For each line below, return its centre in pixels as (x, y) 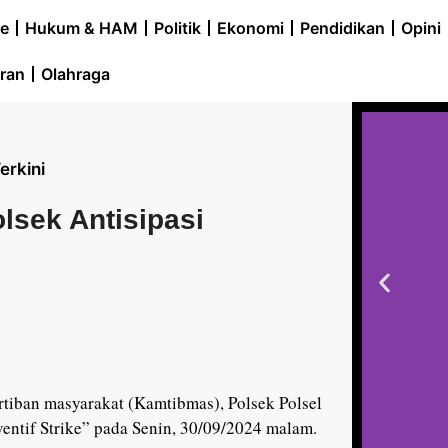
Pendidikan (342, 28)
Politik (177, 28)
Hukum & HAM (81, 28)
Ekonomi (250, 28)
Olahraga (75, 74)
